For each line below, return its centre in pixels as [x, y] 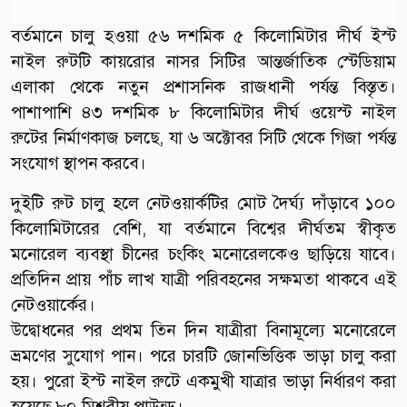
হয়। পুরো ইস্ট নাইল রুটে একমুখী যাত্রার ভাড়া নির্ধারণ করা [203, 381]
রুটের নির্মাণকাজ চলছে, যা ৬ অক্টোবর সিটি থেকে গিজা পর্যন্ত [203, 137]
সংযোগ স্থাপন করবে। [79, 163]
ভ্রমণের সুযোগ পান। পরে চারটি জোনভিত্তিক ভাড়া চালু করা [203, 355]
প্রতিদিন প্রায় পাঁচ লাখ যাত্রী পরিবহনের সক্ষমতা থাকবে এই [203, 279]
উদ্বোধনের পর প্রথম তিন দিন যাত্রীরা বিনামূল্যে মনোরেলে [203, 330]
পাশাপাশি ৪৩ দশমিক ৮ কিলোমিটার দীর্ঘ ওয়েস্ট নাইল [203, 112]
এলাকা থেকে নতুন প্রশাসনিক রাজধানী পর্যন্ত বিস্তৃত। [203, 86]
